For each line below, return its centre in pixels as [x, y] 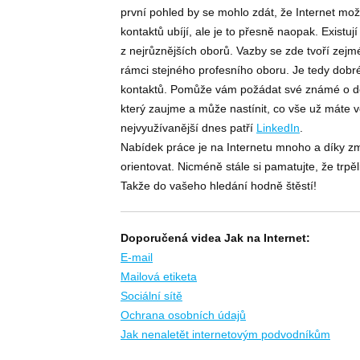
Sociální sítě [151, 296]
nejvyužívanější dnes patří [188, 128]
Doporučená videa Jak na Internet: [215, 238]
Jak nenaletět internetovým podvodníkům [225, 335]
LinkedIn [278, 128]
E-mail [137, 258]
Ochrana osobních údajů [183, 315]
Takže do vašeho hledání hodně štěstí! [219, 186]
